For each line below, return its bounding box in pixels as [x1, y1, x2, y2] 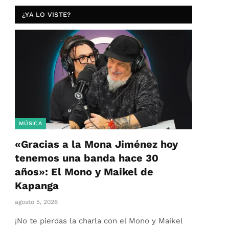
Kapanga [15, 179, 59, 192]
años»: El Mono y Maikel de [15, 166, 153, 178]
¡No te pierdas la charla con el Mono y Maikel [15, 216, 182, 226]
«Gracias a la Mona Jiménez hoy [15, 138, 178, 151]
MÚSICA [19, 120, 42, 127]
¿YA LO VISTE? [22, 11, 71, 18]
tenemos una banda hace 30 [15, 152, 158, 165]
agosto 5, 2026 [15, 198, 58, 206]
